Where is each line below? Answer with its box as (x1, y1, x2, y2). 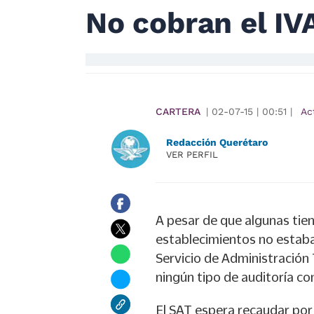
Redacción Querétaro (166, 137, 268, 148)
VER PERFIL (166, 149, 218, 160)
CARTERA (156, 106, 200, 117)
